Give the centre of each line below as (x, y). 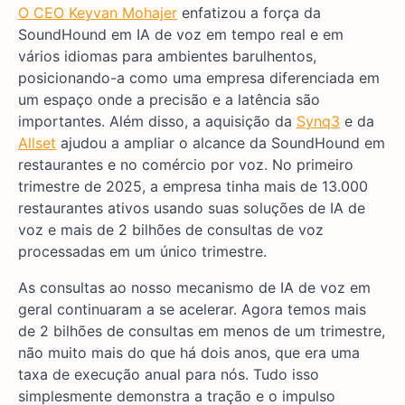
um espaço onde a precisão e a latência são (169, 99)
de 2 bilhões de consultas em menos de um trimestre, (202, 330)
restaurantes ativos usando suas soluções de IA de (192, 207)
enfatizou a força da (249, 12)
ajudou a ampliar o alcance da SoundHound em (221, 142)
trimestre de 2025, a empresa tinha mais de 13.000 (193, 186)
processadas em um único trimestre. (142, 251)
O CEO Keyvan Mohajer (98, 12)
